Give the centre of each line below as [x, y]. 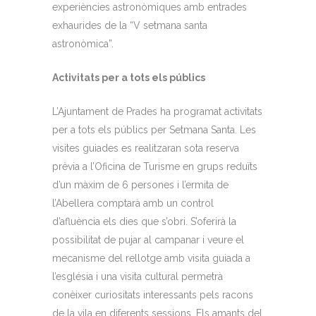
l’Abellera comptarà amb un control [133, 203]
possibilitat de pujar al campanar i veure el [148, 239]
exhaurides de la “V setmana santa [130, 25]
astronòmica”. [83, 43]
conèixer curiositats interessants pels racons [153, 294]
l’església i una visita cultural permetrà [138, 276]
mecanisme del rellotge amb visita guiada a [151, 258]
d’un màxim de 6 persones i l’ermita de [140, 184]
